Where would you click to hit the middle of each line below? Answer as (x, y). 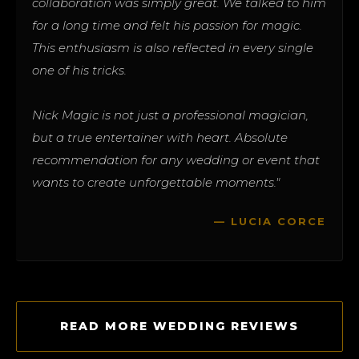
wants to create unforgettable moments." (156, 182)
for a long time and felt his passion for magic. (167, 25)
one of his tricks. (79, 70)
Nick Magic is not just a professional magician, (170, 115)
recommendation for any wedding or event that (176, 159)
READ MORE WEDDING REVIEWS (179, 326)
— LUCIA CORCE (270, 221)
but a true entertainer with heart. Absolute (160, 137)
